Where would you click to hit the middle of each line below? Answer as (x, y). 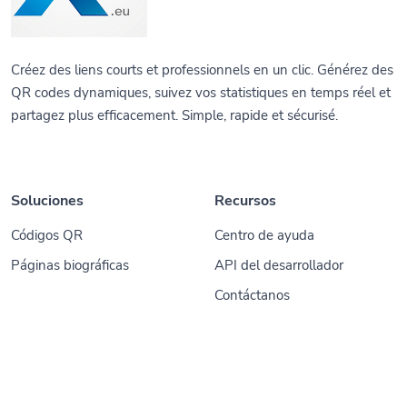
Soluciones (47, 201)
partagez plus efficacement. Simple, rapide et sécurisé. (174, 115)
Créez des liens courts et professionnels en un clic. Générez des (202, 70)
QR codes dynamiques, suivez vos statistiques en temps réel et (201, 93)
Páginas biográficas (70, 265)
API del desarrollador (279, 265)
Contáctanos (252, 295)
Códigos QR (47, 235)
